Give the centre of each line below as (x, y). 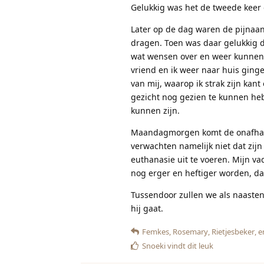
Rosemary (190, 231)
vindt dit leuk (189, 245)
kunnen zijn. (155, 110)
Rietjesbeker (233, 231)
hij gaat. (147, 208)
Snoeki (154, 245)
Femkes (156, 231)
